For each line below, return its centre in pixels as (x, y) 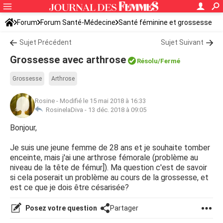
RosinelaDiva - (65, 110)
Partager (124, 208)
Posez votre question (60, 208)
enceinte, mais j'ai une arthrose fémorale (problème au (104, 158)
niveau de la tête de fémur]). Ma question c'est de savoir (109, 167)
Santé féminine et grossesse (165, 22)
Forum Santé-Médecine (78, 22)
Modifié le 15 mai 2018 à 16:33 (103, 101)
